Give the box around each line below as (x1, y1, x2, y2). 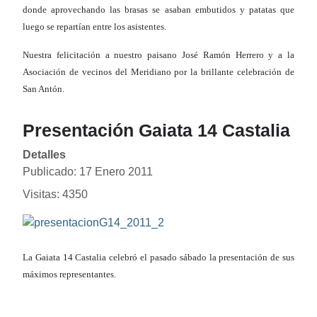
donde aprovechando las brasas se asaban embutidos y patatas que (23, 4, 294, 16)
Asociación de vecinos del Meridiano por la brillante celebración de (23, 67, 294, 78)
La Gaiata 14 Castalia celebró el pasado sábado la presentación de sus (23, 252, 294, 263)
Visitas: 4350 (23, 188, 88, 201)
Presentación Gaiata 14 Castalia (23, 120, 290, 141)
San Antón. (23, 83, 64, 95)
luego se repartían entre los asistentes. (23, 21, 166, 33)
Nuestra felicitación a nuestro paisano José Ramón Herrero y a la (23, 50, 294, 61)
